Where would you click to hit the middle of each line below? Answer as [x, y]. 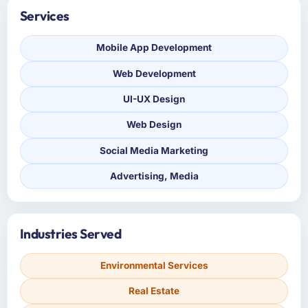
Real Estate [154, 291]
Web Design [154, 125]
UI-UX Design [154, 99]
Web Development [154, 73]
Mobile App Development [154, 48]
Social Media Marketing [154, 150]
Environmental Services [154, 265]
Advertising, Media [154, 176]
